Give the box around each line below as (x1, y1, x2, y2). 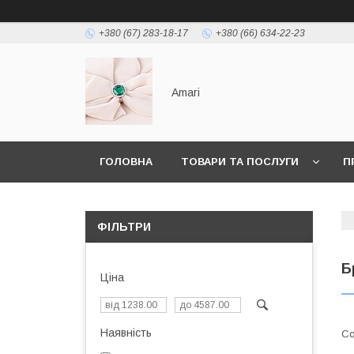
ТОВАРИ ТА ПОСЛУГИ (181, 156, 299, 168)
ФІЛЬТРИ (97, 220, 151, 233)
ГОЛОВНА (100, 156, 153, 168)
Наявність (100, 326, 152, 339)
